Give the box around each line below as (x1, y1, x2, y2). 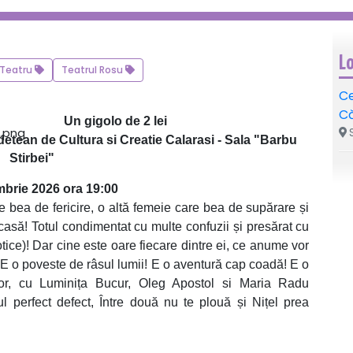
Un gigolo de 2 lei (64, 113, 168, 128)
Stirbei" (9, 150, 55, 165)
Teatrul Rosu (61, 62, 125, 76)
